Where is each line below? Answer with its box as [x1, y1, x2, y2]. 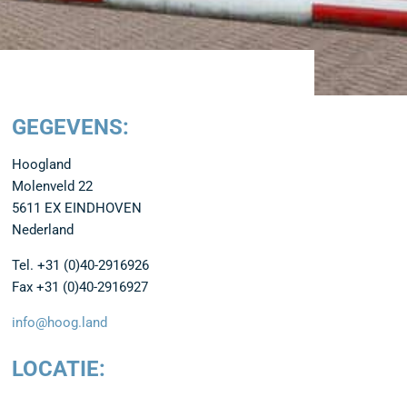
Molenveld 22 [12, 178, 93, 194]
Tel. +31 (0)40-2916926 [12, 257, 149, 273]
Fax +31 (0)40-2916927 [12, 279, 148, 295]
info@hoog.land [12, 314, 107, 331]
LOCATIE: [12, 356, 105, 382]
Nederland [12, 222, 74, 238]
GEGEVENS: [12, 114, 129, 140]
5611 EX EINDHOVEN [12, 200, 142, 216]
